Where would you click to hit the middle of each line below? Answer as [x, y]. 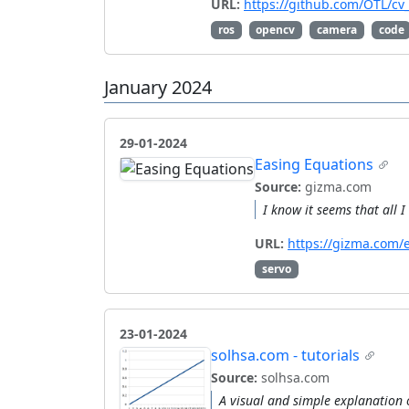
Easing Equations [314, 165]
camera [336, 30]
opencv [276, 30]
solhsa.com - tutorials [285, 356]
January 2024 [158, 88]
